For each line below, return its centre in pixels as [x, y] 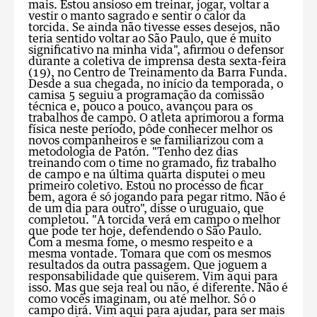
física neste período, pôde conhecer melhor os [150, 129]
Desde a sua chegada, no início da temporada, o [156, 84]
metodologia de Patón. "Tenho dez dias [133, 152]
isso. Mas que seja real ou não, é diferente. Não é [158, 288]
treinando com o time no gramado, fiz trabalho [152, 163]
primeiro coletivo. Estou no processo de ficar [146, 186]
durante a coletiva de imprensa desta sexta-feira [157, 62]
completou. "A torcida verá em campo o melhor [154, 220]
